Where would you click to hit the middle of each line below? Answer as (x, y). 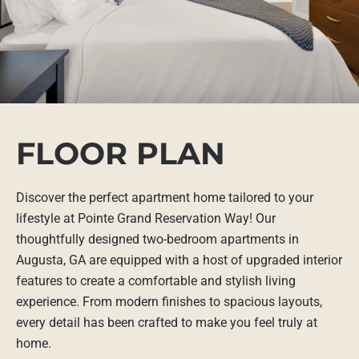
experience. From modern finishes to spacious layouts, (169, 302)
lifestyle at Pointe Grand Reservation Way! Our (146, 218)
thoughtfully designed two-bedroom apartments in (157, 239)
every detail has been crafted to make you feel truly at (167, 323)
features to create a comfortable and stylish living (156, 281)
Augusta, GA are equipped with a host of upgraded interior (179, 260)
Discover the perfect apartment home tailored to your (165, 198)
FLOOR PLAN (121, 153)
